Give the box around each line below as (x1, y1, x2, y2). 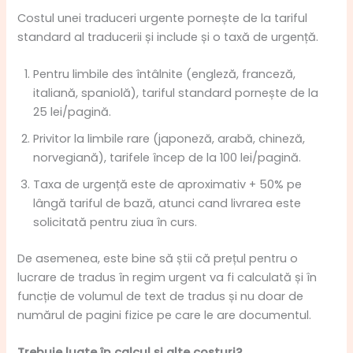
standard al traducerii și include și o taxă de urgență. (17, 28, 319, 45)
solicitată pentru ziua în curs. (33, 214, 198, 231)
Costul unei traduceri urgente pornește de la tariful (17, 9, 308, 26)
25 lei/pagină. (33, 104, 112, 121)
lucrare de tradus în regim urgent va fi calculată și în (17, 269, 318, 286)
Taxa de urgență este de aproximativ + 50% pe (33, 176, 303, 193)
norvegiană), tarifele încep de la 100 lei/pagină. (33, 150, 302, 166)
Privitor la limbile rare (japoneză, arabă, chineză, (33, 131, 306, 147)
